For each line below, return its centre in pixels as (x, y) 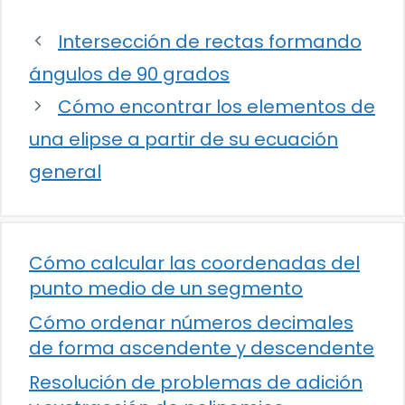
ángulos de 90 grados (129, 74)
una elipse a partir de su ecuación (184, 139)
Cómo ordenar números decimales (191, 322)
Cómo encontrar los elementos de (217, 106)
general (65, 171)
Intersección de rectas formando (210, 41)
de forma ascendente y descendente (202, 348)
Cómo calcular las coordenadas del (194, 263)
